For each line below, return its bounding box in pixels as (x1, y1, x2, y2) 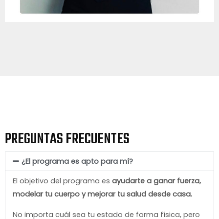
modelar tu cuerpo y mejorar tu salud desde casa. (13, 189, 192, 199)
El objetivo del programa (13, 176, 100, 186)
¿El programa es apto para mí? (21, 156, 133, 167)
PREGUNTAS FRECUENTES (5, 128, 130, 151)
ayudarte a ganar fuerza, (110, 176, 201, 186)
